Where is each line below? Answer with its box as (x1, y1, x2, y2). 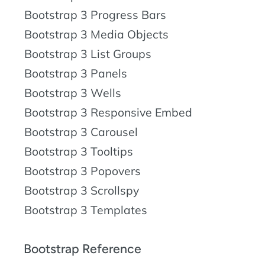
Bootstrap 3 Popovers (24, 163, 141, 178)
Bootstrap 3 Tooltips (24, 144, 133, 159)
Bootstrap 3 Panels (24, 66, 127, 80)
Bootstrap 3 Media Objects (24, 27, 169, 41)
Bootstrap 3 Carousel (24, 124, 138, 139)
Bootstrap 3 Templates (24, 202, 147, 217)
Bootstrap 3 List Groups (24, 46, 151, 61)
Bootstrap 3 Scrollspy (24, 183, 139, 198)
